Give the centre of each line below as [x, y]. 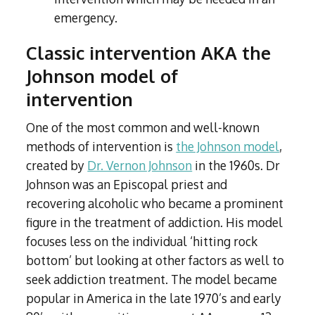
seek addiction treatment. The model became [152, 279]
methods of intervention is [101, 147]
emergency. [86, 18]
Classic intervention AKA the [149, 53]
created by [57, 166]
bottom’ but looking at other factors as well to [155, 261]
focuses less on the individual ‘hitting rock [142, 242]
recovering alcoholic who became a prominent [155, 204]
